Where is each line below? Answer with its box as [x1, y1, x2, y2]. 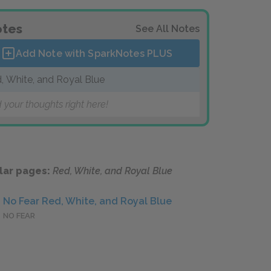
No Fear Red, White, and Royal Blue [3, 195, 172, 207]
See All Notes [135, 23, 200, 34]
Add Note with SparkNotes [15, 47, 147, 59]
